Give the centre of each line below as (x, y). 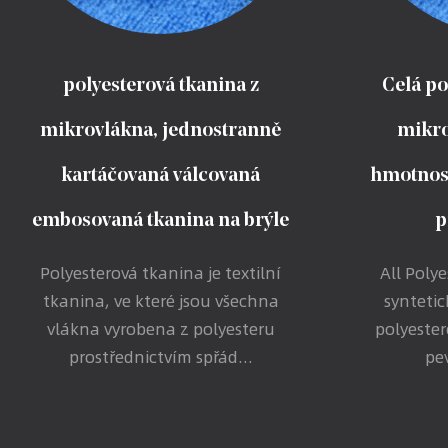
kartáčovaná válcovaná (160, 176)
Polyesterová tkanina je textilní (160, 273)
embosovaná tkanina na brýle (160, 221)
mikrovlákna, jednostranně (160, 131)
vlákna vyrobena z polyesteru (160, 329)
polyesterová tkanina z (160, 86)
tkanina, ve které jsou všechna (160, 301)
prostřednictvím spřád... (160, 357)
